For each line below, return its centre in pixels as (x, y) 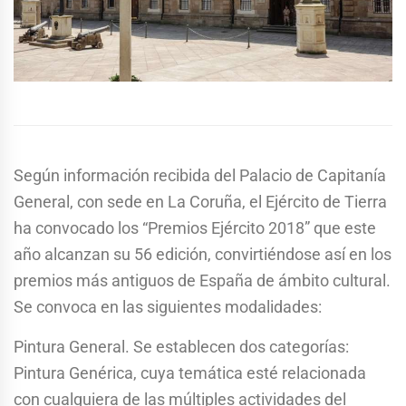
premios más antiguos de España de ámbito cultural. (202, 281)
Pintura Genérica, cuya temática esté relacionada (190, 373)
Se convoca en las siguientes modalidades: (168, 307)
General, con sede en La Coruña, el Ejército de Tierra (200, 202)
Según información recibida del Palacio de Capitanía (200, 176)
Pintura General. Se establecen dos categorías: (181, 347)
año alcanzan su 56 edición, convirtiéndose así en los (203, 255)
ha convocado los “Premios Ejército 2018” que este (195, 228)
